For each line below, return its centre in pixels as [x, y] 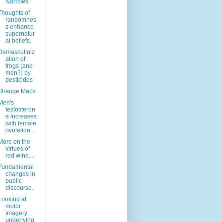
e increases [21, 117]
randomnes [21, 20]
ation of [15, 59]
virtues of [17, 149]
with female [21, 124]
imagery [16, 213]
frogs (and [19, 66]
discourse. [19, 188]
